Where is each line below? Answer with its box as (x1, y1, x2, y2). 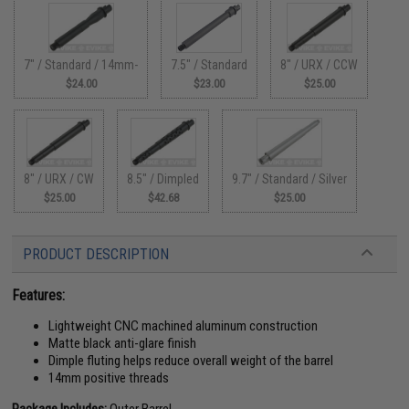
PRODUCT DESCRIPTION (23, 246, 170, 264)
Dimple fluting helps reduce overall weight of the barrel (48, 352, 334, 370)
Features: (12, 287, 66, 305)
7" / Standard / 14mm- (24, 57, 139, 72)
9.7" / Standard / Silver (232, 172, 348, 187)
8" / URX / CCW (280, 57, 359, 72)
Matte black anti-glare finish (48, 335, 197, 352)
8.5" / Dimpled (127, 172, 200, 187)
